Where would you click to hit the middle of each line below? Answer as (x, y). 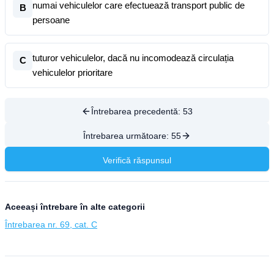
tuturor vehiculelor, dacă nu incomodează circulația (133, 58)
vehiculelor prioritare (72, 72)
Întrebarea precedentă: (137, 111)
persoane (51, 20)
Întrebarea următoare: (127, 136)
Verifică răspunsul (137, 160)
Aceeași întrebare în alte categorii (75, 207)
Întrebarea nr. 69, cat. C (51, 224)
